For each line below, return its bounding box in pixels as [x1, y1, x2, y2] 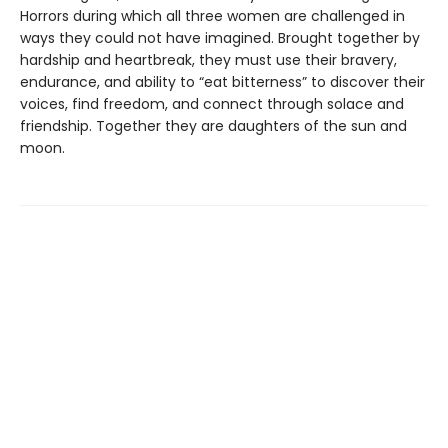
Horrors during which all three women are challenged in [20, 6, 405, 27]
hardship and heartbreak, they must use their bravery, [20, 50, 397, 71]
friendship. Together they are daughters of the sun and [20, 116, 407, 137]
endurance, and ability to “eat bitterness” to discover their [20, 72, 425, 93]
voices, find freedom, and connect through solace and [20, 94, 404, 115]
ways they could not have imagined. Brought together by [20, 28, 420, 49]
